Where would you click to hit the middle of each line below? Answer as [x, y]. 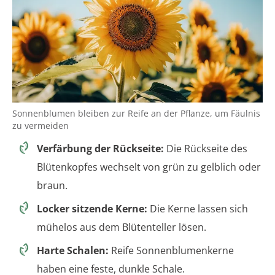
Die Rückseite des [206, 148]
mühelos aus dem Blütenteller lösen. [122, 227]
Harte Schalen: [73, 250]
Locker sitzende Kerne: [92, 208]
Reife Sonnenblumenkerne [171, 250]
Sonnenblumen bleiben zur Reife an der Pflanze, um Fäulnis [136, 113]
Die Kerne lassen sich [198, 208]
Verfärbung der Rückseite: [100, 148]
